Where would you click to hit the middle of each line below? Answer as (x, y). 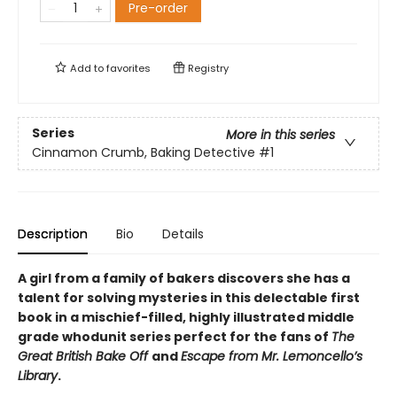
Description (53, 234)
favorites (128, 68)
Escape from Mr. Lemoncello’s (272, 356)
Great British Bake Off (85, 356)
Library (38, 376)
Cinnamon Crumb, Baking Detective (144, 153)
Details (183, 234)
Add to (87, 68)
